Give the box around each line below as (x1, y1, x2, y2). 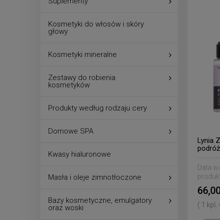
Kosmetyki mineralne (48, 50, 117, 59)
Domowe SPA (48, 126, 93, 136)
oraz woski (48, 203, 83, 212)
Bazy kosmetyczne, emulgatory (48, 195, 152, 205)
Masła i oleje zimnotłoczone (48, 172, 141, 182)
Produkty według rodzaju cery (48, 103, 147, 112)
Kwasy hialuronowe (48, 149, 111, 159)
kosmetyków (48, 80, 90, 89)
